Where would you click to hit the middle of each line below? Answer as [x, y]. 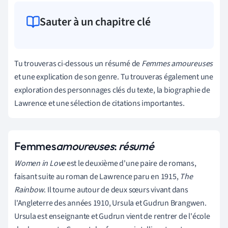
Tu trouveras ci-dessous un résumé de [78, 63]
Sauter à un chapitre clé [95, 22]
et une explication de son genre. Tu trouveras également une [114, 77]
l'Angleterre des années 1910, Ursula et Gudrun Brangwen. [110, 203]
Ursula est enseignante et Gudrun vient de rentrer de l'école [112, 216]
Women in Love [40, 163]
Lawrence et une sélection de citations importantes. [99, 103]
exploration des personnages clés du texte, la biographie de [112, 90]
